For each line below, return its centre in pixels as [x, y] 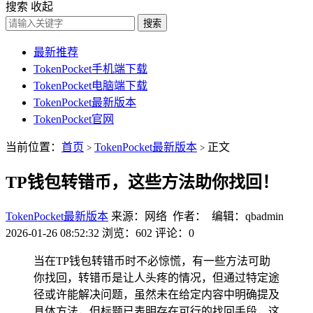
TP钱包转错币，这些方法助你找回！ [142, 182]
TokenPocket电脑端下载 [90, 86]
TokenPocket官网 [74, 119]
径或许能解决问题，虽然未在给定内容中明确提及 [156, 294]
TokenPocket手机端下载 [90, 69]
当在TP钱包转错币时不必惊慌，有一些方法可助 [152, 261]
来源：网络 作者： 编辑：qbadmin [197, 216]
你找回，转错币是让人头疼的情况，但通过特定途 [156, 277]
